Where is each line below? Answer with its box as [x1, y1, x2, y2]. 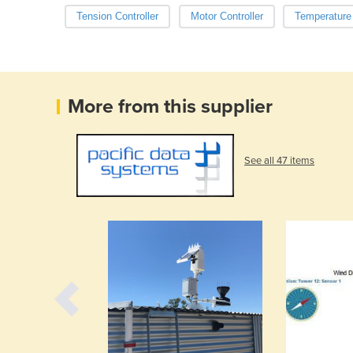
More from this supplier [68, 94, 273, 118]
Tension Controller [76, 9, 158, 22]
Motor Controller [190, 9, 263, 22]
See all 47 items [244, 154, 314, 167]
